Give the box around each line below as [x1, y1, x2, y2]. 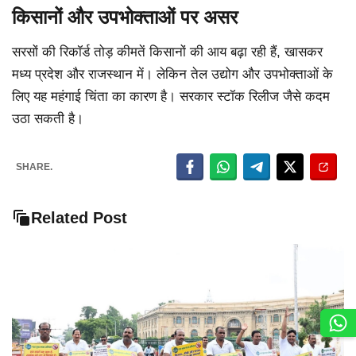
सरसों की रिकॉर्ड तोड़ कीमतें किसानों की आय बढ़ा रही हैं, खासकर [12, 44, 323, 60]
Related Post [31, 209, 127, 227]
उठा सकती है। [12, 110, 83, 126]
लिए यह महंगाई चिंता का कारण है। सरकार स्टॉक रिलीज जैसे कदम [12, 88, 330, 104]
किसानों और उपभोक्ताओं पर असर [12, 6, 238, 28]
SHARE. [16, 161, 52, 173]
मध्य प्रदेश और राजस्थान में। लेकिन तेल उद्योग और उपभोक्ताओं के [12, 66, 333, 82]
